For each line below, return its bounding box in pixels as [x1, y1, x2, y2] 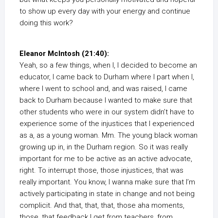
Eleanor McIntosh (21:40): [19, 49, 109, 58]
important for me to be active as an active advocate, [19, 154, 192, 163]
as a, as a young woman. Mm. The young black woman [19, 131, 198, 140]
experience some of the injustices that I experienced [19, 119, 194, 128]
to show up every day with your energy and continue [19, 7, 190, 16]
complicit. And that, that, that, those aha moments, [19, 201, 184, 210]
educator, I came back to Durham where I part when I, [19, 73, 194, 81]
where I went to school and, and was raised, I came [19, 84, 187, 93]
